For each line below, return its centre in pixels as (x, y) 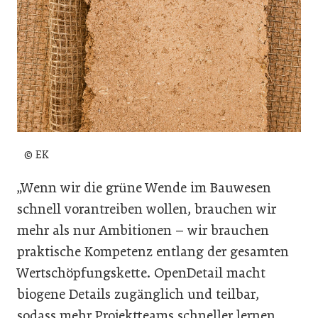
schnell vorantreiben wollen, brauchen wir (147, 209)
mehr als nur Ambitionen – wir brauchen (143, 230)
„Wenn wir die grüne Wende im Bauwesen (144, 187)
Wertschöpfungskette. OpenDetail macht (141, 273)
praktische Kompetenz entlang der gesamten (153, 251)
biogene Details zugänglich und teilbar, (138, 294)
